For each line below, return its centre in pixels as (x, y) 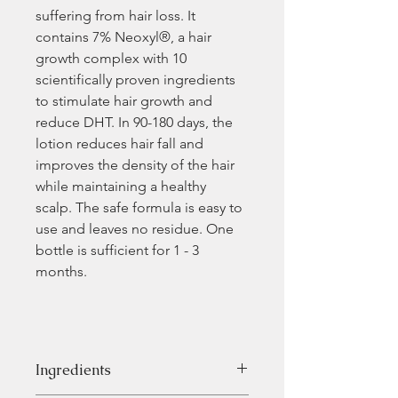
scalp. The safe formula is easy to (141, 208)
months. (61, 272)
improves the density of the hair (137, 165)
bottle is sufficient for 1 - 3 (119, 251)
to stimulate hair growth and (126, 101)
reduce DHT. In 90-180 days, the (136, 123)
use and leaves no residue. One (136, 229)
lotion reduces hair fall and (121, 144)
